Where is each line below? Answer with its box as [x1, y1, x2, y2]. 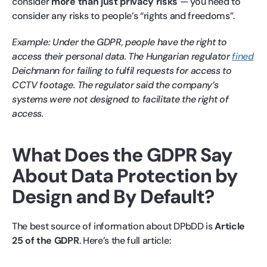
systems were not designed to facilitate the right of [12, 93, 229, 106]
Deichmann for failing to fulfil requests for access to [12, 64, 232, 77]
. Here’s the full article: [79, 234, 171, 247]
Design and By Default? [12, 184, 214, 210]
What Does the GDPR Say [12, 142, 232, 168]
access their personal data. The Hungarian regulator [12, 50, 232, 63]
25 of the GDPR [12, 234, 79, 247]
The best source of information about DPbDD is [12, 220, 215, 233]
